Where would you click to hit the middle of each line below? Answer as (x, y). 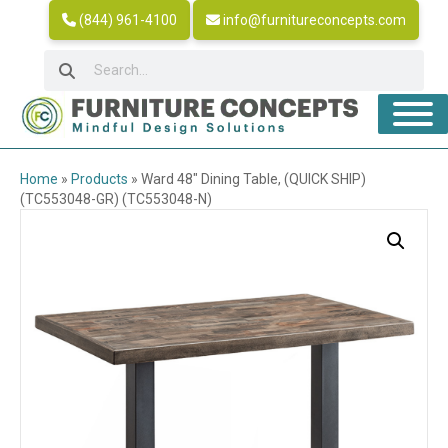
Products (99, 178)
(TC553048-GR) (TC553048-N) (116, 198)
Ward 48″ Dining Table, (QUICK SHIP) (253, 178)
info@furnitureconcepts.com (313, 20)
